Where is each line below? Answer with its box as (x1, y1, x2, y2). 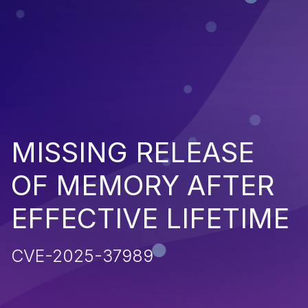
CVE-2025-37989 (11, 245, 153, 266)
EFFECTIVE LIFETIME (11, 201, 289, 235)
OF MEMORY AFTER (11, 168, 274, 202)
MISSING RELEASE (11, 135, 254, 169)
